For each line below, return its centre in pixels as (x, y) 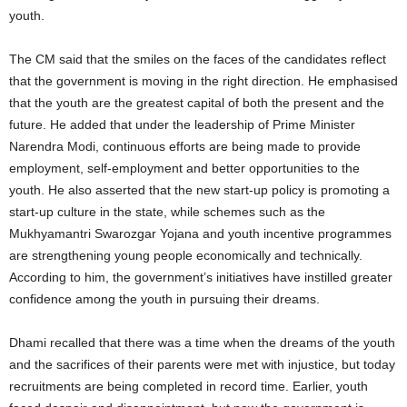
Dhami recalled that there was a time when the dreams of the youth (202, 342)
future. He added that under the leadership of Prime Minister (182, 124)
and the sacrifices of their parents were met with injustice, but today (202, 364)
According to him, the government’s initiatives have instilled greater (201, 277)
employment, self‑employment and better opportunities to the (184, 168)
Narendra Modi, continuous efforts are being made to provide (185, 146)
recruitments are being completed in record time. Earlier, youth (189, 386)
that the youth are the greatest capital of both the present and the (197, 102)
